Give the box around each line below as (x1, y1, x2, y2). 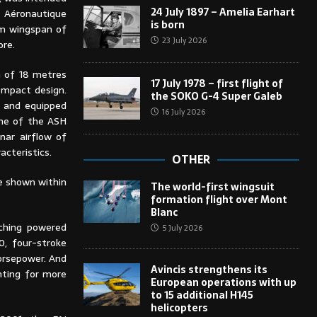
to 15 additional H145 (150, 287, 253, 303)
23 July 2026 (161, 33, 207, 47)
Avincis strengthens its (150, 261, 267, 277)
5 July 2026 (161, 221, 202, 234)
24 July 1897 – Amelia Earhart (150, 4, 295, 20)
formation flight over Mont (150, 191, 287, 207)
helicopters (150, 299, 208, 316)
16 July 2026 (161, 105, 205, 118)
